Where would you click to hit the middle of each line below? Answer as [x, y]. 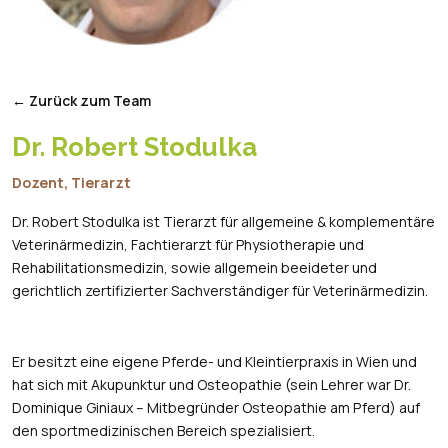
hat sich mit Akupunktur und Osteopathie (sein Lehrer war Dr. [211, 384]
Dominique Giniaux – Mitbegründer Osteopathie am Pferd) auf [216, 407]
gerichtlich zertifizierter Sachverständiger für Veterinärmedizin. [220, 290]
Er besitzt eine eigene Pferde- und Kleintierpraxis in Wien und [214, 361]
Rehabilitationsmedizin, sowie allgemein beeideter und [194, 267]
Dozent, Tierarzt [71, 182]
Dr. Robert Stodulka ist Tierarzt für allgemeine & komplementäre [223, 221]
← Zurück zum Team [81, 100]
